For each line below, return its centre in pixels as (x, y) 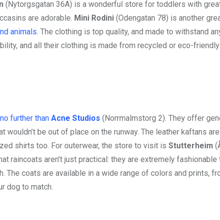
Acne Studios (76, 118)
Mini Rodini (94, 18)
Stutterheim (191, 145)
